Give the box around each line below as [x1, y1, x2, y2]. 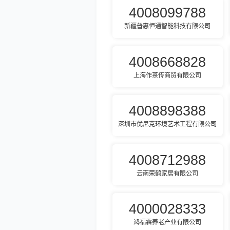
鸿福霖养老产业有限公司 [133, 219, 202, 226]
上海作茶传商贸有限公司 [133, 71, 202, 79]
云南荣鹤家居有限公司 [137, 169, 199, 177]
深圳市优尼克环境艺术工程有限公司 [118, 121, 217, 128]
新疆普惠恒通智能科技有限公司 [124, 23, 211, 30]
